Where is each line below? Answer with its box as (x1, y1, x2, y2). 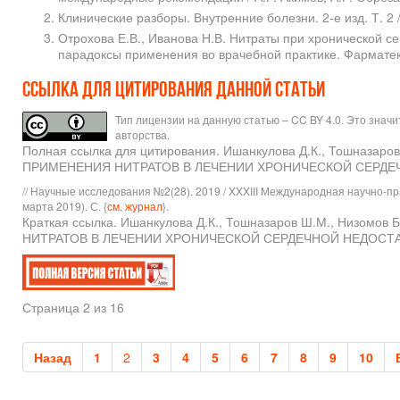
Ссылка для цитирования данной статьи (22, 80, 329, 103)
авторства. (115, 127, 170, 143)
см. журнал (107, 198, 162, 214)
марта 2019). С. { (22, 198, 107, 214)
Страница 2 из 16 (22, 298, 124, 317)
